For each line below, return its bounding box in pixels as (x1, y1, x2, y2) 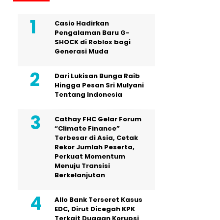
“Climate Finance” (55, 123, 120, 133)
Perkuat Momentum (55, 151, 125, 161)
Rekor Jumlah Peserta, (55, 142, 135, 152)
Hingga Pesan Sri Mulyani (55, 80, 144, 90)
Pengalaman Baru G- (55, 27, 130, 37)
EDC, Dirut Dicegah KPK (55, 204, 135, 214)
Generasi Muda (55, 46, 109, 56)
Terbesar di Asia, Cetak (55, 133, 138, 142)
